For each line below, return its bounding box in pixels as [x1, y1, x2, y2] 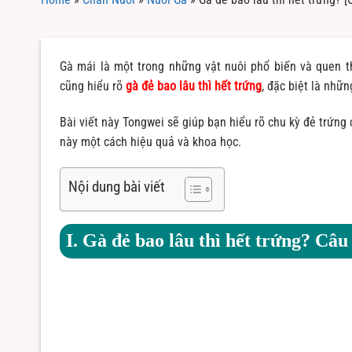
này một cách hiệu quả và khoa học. [60, 134, 241, 149]
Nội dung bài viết [68, 178, 165, 196]
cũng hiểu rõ [60, 78, 126, 93]
